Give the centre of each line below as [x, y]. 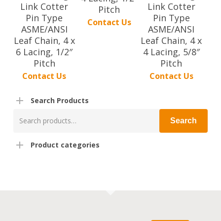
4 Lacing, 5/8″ [171, 52]
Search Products [59, 101]
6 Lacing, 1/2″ [44, 52]
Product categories [65, 145]
